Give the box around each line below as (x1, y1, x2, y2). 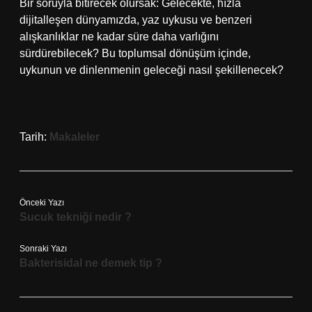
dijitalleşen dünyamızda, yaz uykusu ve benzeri (19, 14, 252, 26)
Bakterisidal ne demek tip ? (19, 257, 162, 269)
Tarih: (19, 131, 49, 143)
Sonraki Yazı (19, 244, 67, 253)
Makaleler (49, 131, 100, 143)
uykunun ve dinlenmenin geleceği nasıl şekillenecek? (19, 64, 283, 76)
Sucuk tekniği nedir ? (19, 211, 132, 223)
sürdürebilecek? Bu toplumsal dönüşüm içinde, (19, 47, 251, 59)
